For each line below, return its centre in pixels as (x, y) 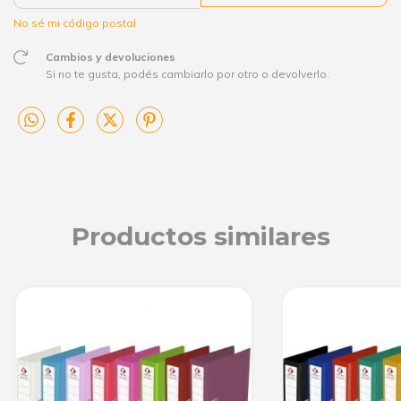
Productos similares (200, 236)
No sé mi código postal (75, 22)
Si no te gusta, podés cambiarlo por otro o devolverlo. (187, 74)
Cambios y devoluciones (110, 57)
